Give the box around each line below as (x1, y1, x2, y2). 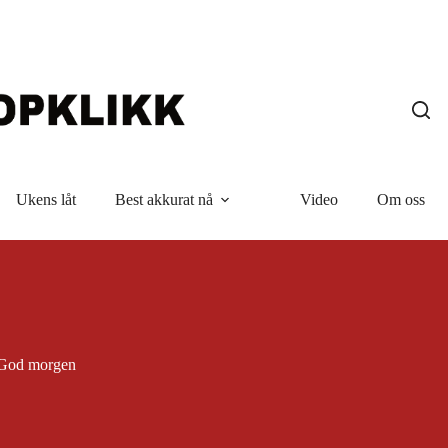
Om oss (376, 191, 425, 208)
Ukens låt (15, 191, 76, 208)
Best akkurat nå (114, 191, 213, 208)
